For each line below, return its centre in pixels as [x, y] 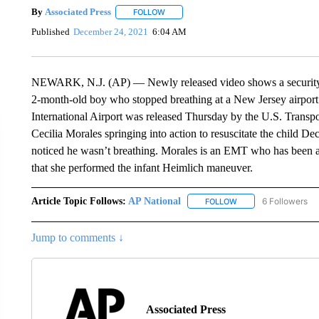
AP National [154, 201]
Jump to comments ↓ [77, 237]
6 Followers [284, 201]
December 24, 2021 [111, 32]
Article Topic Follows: [78, 201]
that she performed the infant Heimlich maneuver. [142, 167]
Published [50, 32]
